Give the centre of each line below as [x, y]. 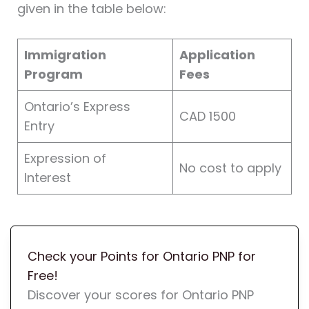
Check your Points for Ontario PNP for [141, 257]
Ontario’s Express [77, 107]
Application [217, 55]
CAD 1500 [207, 117]
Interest [52, 178]
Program [53, 74]
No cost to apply [230, 168]
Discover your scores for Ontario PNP [140, 295]
